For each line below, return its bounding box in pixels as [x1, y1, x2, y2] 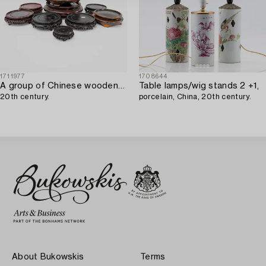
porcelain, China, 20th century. [139, 93, 252, 100]
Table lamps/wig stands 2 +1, [139, 81, 259, 90]
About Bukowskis [12, 252, 84, 261]
